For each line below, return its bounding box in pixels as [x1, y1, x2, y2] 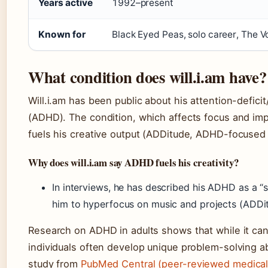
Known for [38, 29, 86, 40]
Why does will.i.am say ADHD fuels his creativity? [28, 155, 239, 170]
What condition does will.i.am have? [28, 65, 267, 89]
